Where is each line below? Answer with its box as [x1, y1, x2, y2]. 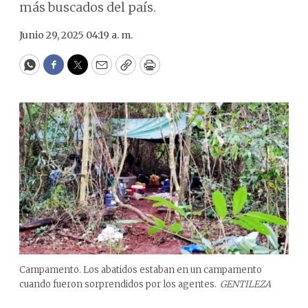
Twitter [76, 63, 123, 79]
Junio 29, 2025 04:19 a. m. [19, 29, 133, 41]
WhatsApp [28, 63, 93, 79]
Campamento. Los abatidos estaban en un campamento [19, 263, 262, 276]
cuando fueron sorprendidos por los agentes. [19, 278, 217, 290]
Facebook [52, 63, 111, 79]
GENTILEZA [220, 278, 271, 290]
